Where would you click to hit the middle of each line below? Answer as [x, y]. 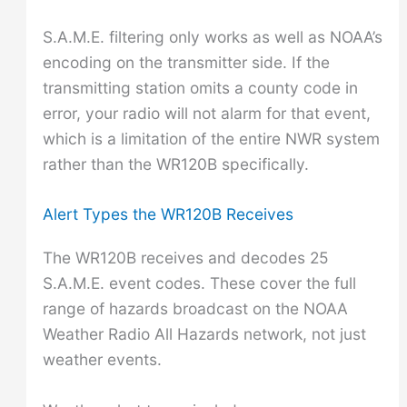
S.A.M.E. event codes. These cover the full [199, 283]
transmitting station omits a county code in [200, 87]
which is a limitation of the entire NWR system [211, 138]
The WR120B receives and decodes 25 [185, 258]
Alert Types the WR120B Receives [168, 214]
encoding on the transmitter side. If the [186, 62]
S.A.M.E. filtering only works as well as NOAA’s [212, 36]
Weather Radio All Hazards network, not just [204, 334]
